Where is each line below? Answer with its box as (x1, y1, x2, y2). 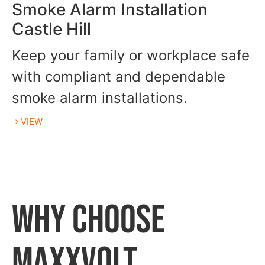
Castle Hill (12, 19, 91, 40)
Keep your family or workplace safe (12, 47, 250, 64)
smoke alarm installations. (12, 89, 188, 107)
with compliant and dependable (12, 68, 225, 86)
